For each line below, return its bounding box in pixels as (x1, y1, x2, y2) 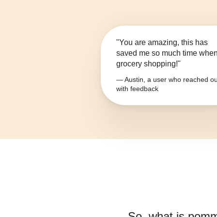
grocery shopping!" (116, 60, 181, 68)
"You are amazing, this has (116, 38, 208, 47)
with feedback (116, 85, 158, 93)
